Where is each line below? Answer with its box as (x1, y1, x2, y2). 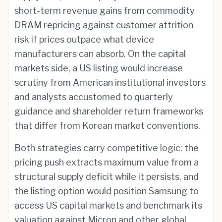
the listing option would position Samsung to (14, 186, 199, 196)
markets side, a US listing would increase (14, 63, 183, 73)
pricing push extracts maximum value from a (14, 157, 199, 167)
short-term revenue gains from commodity (14, 5, 195, 16)
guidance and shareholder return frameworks (14, 106, 203, 116)
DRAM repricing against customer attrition (14, 20, 193, 30)
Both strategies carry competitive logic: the (14, 143, 199, 153)
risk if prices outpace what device (14, 34, 154, 45)
